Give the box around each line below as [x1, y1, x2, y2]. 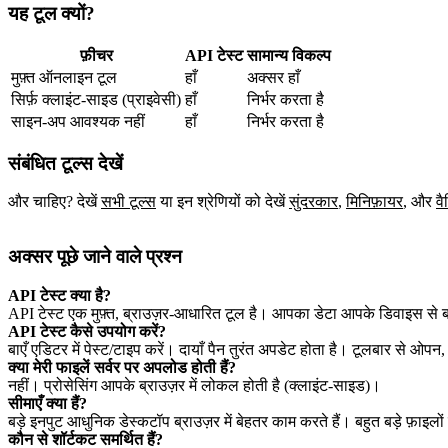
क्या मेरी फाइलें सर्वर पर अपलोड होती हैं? [8, 358, 236, 376]
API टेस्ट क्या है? [8, 286, 111, 304]
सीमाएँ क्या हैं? [8, 394, 87, 412]
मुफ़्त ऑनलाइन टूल [11, 68, 117, 86]
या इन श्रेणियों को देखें [160, 193, 285, 211]
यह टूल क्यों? [8, 3, 95, 25]
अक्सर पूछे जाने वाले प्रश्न [8, 246, 182, 267]
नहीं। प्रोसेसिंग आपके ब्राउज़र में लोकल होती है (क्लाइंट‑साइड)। [8, 376, 381, 394]
